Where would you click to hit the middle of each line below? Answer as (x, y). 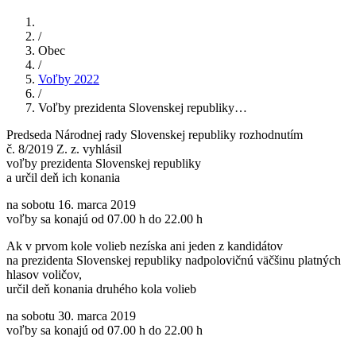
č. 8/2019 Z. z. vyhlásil (64, 149)
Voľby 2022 (69, 79)
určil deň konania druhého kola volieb (101, 288)
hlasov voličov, (44, 274)
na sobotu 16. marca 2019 (71, 204)
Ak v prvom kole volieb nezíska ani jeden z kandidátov (145, 246)
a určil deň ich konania (63, 177)
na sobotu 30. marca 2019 (71, 315)
